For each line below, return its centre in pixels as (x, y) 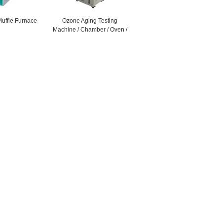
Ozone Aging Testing (90, 21)
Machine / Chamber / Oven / (90, 30)
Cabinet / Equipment (90, 38)
